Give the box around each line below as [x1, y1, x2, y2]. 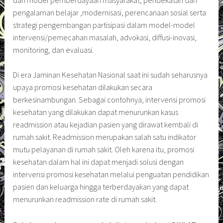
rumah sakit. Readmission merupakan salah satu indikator [13, 132, 197, 142]
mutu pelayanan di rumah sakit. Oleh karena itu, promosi [13, 144, 195, 155]
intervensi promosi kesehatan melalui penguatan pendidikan [13, 169, 210, 180]
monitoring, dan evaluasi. [13, 44, 94, 55]
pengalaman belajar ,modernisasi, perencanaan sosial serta [13, 7, 207, 17]
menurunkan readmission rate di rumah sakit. [13, 194, 157, 205]
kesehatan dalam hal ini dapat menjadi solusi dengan [13, 157, 184, 167]
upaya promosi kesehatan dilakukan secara [13, 82, 153, 93]
